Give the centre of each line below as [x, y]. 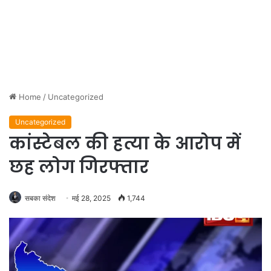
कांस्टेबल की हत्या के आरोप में [125, 144]
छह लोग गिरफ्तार [79, 167]
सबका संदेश [40, 198]
